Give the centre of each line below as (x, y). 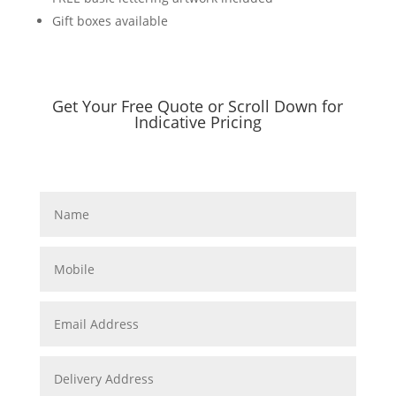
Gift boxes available (110, 20)
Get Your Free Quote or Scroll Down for (198, 106)
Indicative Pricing (198, 122)
